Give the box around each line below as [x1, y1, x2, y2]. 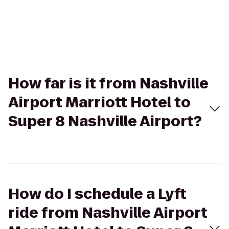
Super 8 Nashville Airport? [8, 111, 202, 131]
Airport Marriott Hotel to [8, 93, 191, 112]
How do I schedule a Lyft [8, 184, 187, 204]
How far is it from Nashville [8, 74, 209, 94]
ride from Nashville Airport [8, 203, 208, 223]
